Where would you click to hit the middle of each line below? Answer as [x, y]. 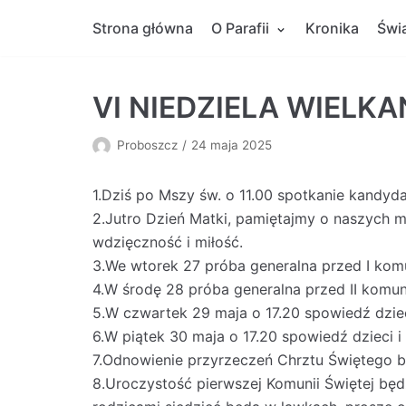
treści [37, 68]
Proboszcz [147, 145]
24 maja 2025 [232, 145]
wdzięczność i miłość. [168, 242]
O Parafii [240, 28]
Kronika [332, 28]
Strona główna [143, 28]
